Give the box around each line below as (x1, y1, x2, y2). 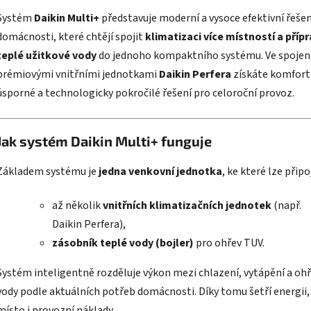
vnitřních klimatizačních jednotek (103, 198, 271, 214)
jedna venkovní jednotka (99, 164, 222, 180)
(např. (271, 198, 301, 214)
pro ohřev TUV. (194, 235, 264, 251)
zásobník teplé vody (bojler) (52, 235, 194, 251)
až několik (52, 198, 103, 214)
